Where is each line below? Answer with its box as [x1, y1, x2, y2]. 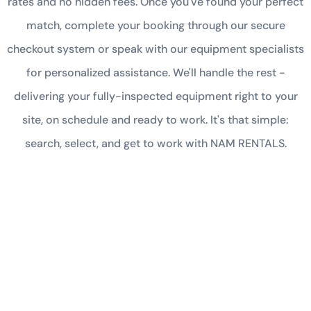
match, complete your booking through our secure [26, 18, 285, 33]
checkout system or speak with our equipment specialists [7, 42, 304, 56]
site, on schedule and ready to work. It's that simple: [22, 112, 289, 127]
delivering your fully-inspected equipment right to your [13, 89, 298, 103]
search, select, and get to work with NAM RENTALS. [24, 136, 287, 151]
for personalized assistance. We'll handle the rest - [26, 65, 285, 80]
